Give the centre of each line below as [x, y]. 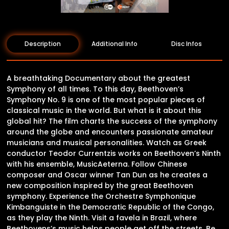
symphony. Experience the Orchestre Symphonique [101, 196]
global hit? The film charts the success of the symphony [112, 121]
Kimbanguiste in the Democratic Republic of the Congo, [110, 207]
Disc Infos [186, 43]
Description [42, 43]
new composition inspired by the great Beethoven [100, 185]
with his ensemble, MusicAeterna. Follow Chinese [97, 164]
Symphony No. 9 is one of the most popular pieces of [106, 99]
